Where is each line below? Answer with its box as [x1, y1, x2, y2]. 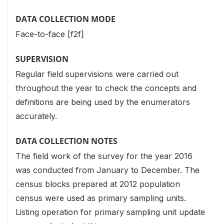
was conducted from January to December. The [15, 165, 199, 175]
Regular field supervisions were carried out [15, 68, 178, 79]
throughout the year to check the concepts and [15, 82, 196, 93]
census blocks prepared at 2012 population [15, 179, 180, 189]
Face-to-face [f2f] [15, 28, 84, 39]
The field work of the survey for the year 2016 [15, 151, 192, 161]
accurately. [15, 110, 57, 121]
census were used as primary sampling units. [15, 193, 186, 203]
